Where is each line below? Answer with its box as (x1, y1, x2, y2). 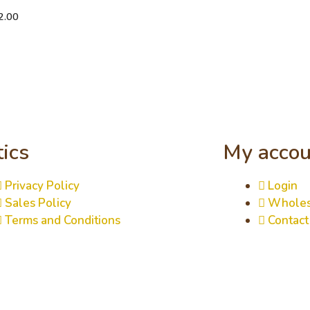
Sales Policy (4, 195, 71, 211)
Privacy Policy (4, 178, 80, 194)
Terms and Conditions (4, 212, 120, 228)
